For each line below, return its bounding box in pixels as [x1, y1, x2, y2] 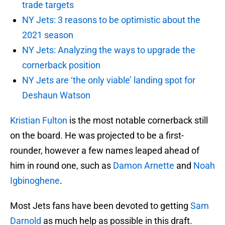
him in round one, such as [10, 160, 113, 171]
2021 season [22, 30, 73, 41]
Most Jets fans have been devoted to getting [10, 200, 190, 211]
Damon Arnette [113, 160, 174, 171]
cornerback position [22, 60, 100, 71]
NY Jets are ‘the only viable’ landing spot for [22, 75, 195, 86]
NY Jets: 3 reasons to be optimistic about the [22, 15, 200, 26]
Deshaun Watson [22, 90, 90, 101]
